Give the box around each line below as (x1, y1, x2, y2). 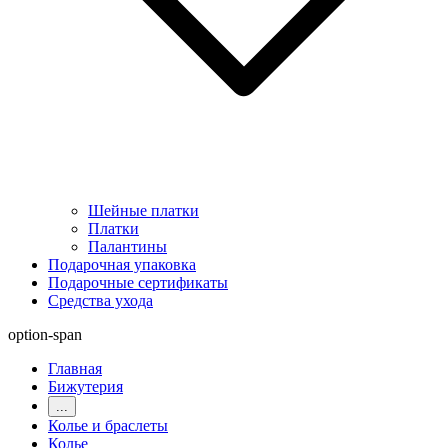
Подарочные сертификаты (48, 273, 228, 291)
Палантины (88, 237, 167, 255)
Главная (48, 359, 102, 377)
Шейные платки (88, 201, 199, 219)
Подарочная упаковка (48, 255, 196, 273)
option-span (8, 325, 82, 343)
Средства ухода (48, 291, 153, 309)
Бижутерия (48, 377, 123, 395)
